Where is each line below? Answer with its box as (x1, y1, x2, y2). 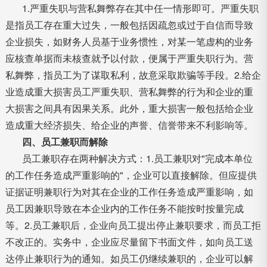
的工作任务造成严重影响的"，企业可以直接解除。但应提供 (5, 168, 257, 182)
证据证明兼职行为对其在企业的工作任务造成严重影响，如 (5, 185, 253, 198)
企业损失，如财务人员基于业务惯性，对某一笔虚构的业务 (5, 35, 253, 48)
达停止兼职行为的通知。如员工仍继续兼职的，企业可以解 (5, 252, 253, 265)
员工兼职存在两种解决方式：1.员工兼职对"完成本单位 (21, 151, 253, 165)
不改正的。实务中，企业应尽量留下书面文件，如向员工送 (5, 235, 253, 249)
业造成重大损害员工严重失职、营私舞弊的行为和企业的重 (5, 85, 253, 98)
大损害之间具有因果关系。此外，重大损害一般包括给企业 (5, 101, 253, 115)
